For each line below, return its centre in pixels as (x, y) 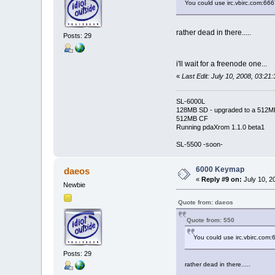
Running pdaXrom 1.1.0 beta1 (220, 127)
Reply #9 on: (222, 180)
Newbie (75, 185)
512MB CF (192, 119)
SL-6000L (190, 102)
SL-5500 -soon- (199, 145)
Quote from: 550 (210, 220)
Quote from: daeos (205, 203)
